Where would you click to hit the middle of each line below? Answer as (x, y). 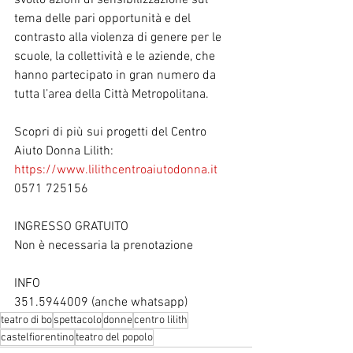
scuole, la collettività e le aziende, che (116, 56)
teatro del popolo (114, 337)
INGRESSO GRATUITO (71, 227)
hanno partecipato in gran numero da (117, 75)
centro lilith (161, 320)
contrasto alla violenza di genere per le (119, 37)
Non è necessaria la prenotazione (104, 245)
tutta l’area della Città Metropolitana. (111, 94)
